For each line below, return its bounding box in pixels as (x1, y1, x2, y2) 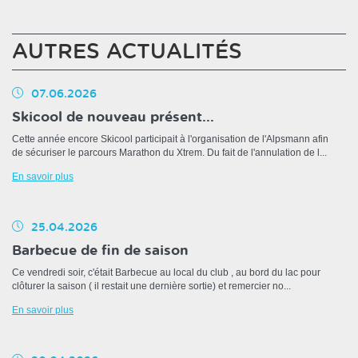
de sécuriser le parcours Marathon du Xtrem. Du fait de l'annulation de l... (12, 147, 327, 159)
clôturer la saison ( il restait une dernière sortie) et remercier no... (12, 280, 291, 292)
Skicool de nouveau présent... (12, 110, 214, 125)
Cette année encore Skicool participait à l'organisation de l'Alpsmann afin (12, 133, 328, 145)
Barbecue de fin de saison (12, 244, 189, 258)
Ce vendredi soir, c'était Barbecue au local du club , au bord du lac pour (12, 267, 320, 279)
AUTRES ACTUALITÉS (12, 42, 242, 63)
